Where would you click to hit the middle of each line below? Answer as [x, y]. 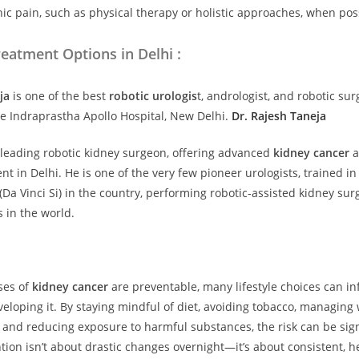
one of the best [67, 95]
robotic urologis [153, 95]
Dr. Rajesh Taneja [279, 115]
